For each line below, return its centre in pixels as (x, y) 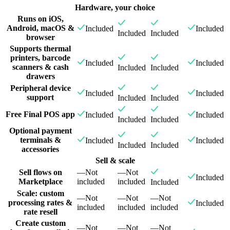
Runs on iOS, (40, 19)
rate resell (40, 212)
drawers (40, 76)
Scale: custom (40, 194)
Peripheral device (40, 88)
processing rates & (40, 203)
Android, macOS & (40, 28)
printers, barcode (40, 58)
